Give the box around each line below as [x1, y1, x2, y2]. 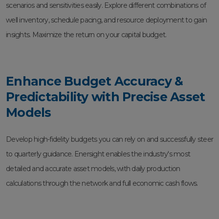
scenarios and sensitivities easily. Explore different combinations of [6, 1, 206, 10]
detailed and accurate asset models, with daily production [6, 164, 180, 174]
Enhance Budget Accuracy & [6, 74, 183, 89]
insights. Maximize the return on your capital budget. [6, 30, 167, 40]
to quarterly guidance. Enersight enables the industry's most [6, 150, 190, 159]
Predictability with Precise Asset [6, 89, 205, 105]
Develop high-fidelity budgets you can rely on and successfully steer [6, 135, 213, 144]
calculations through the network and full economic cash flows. [6, 179, 198, 188]
